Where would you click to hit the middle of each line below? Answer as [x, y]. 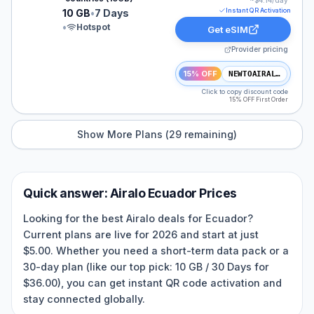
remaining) [209, 134]
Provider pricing [260, 49]
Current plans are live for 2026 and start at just [141, 234]
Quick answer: [67, 193]
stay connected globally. [84, 299]
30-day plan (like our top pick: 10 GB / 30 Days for [146, 267]
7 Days [112, 13]
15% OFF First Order [259, 100]
